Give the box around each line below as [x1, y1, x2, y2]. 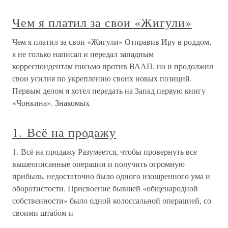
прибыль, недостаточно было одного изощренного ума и [12, 170, 210, 181]
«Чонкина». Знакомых [12, 97, 90, 108]
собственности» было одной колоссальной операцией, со [12, 195, 211, 206]
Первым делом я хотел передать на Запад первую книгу [12, 85, 206, 96]
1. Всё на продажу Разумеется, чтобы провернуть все [12, 146, 197, 157]
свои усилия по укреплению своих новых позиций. [12, 73, 192, 83]
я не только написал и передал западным [12, 48, 154, 59]
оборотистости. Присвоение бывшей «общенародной [12, 183, 198, 193]
